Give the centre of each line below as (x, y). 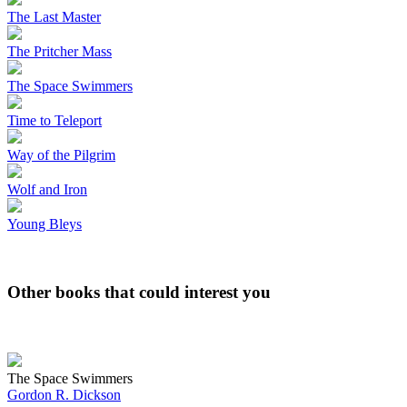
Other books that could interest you (139, 292)
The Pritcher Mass (60, 52)
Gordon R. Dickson (64, 394)
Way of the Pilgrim (61, 155)
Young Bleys (45, 224)
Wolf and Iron (47, 190)
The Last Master (54, 17)
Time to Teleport (55, 121)
